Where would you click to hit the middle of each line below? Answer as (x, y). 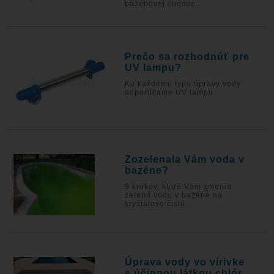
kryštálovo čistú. (157, 204)
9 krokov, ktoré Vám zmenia (179, 187)
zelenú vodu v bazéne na (174, 195)
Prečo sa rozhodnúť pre (187, 57)
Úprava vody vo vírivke (185, 262)
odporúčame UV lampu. (171, 92)
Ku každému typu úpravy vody (183, 84)
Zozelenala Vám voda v (185, 159)
